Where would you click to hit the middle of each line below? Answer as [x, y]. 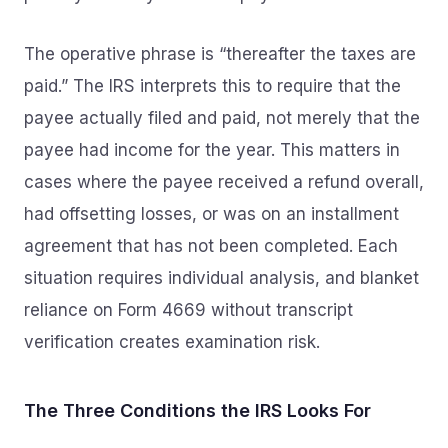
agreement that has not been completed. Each [211, 246]
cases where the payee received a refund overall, [224, 182]
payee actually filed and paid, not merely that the [222, 118]
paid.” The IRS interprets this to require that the [212, 86]
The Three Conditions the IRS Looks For [197, 410]
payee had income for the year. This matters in [212, 150]
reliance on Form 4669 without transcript [188, 310]
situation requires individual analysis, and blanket [221, 278]
